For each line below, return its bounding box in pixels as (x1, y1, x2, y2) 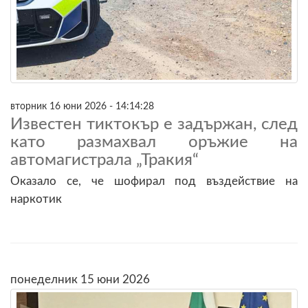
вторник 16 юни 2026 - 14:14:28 (10, 100, 154, 111)
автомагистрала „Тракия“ (10, 151, 199, 168)
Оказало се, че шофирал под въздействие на (10, 175, 298, 187)
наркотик (10, 192, 62, 205)
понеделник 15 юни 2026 (10, 273, 150, 285)
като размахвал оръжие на (10, 133, 298, 151)
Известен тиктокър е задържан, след (10, 115, 298, 133)
